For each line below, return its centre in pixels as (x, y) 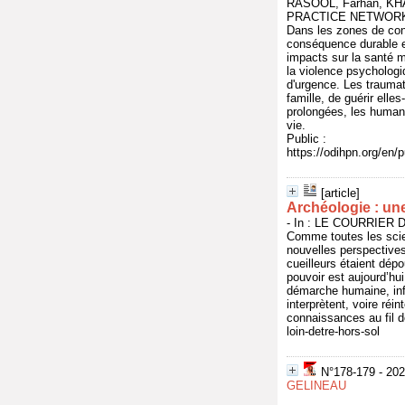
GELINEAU (316, 386)
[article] (340, 193)
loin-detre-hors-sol (333, 331)
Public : (306, 139)
